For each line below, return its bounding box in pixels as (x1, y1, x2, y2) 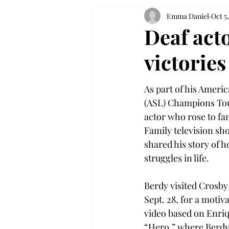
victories (144, 49, 226, 76)
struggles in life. (144, 152, 209, 164)
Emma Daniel (167, 11, 209, 21)
